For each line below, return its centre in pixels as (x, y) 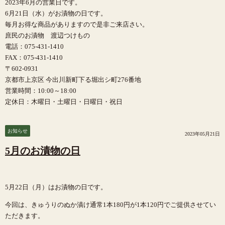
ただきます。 (25, 215)
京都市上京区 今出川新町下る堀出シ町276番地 (73, 79)
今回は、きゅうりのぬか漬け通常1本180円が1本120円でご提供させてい (110, 204)
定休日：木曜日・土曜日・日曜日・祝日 (64, 101)
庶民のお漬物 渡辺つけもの (47, 35)
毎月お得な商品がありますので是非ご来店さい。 (77, 24)
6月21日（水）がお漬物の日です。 (56, 13)
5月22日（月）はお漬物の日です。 (56, 187)
